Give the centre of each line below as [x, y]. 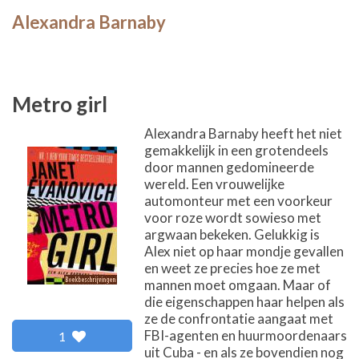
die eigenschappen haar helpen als [244, 302]
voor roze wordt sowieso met [233, 218]
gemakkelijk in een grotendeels [236, 150]
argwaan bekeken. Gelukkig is [232, 234]
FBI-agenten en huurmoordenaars [246, 335]
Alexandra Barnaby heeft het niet [243, 133]
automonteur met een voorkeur [238, 201]
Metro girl [60, 104]
